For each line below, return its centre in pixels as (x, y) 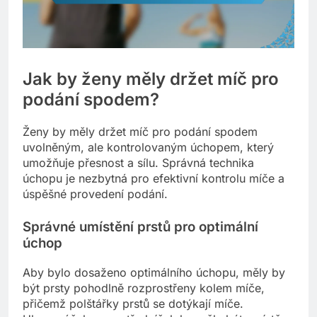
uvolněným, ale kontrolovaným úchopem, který (148, 148)
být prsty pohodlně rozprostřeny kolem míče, (144, 288)
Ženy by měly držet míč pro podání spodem (140, 132)
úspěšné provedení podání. (95, 194)
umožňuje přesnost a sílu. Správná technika (138, 163)
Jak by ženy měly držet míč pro (151, 79)
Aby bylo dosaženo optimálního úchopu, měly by (154, 272)
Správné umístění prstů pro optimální (140, 227)
